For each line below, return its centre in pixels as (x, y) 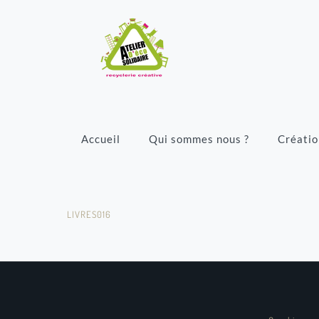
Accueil (101, 139)
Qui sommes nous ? (199, 139)
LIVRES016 (89, 214)
